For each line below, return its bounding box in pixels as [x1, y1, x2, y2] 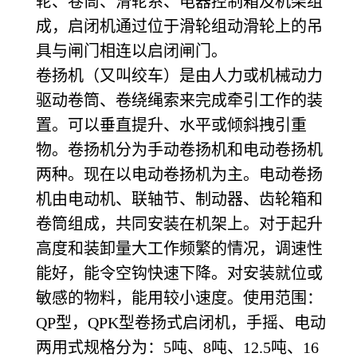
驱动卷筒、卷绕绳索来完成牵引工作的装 [36, 91, 323, 109]
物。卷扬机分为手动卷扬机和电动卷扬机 [36, 140, 323, 159]
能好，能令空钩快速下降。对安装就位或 [36, 264, 323, 282]
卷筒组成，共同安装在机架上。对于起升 [36, 214, 323, 233]
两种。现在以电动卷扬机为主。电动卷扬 [36, 165, 323, 183]
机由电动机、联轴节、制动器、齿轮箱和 [36, 190, 323, 208]
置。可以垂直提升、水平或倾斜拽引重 [36, 116, 307, 134]
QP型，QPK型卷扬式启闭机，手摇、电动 [36, 313, 326, 331]
